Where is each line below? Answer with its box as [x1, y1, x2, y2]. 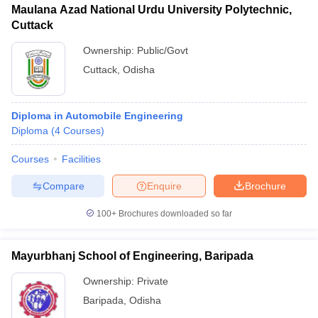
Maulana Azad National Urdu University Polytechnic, [11, 4, 292, 16]
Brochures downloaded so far [116, 209, 232, 219]
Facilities [62, 153, 101, 165]
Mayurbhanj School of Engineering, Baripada [11, 250, 253, 262]
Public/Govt [137, 45, 188, 56]
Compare [42, 180, 84, 192]
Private [137, 275, 168, 287]
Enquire [147, 180, 182, 192]
